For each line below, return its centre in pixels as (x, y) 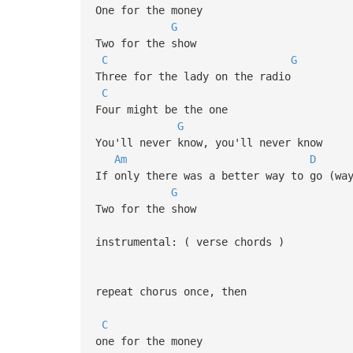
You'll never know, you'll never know (212, 142)
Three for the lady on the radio (196, 76)
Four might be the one (164, 109)
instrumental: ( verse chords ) (190, 242)
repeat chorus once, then (171, 291)
